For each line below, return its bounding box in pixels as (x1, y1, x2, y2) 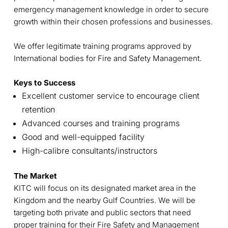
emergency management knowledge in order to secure (13, 4, 209, 14)
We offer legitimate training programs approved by (13, 41, 191, 51)
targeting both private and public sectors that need (13, 207, 191, 217)
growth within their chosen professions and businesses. (13, 16, 213, 26)
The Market (13, 170, 57, 181)
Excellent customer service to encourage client (21, 90, 199, 101)
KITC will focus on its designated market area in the (13, 183, 196, 193)
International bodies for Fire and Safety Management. (13, 53, 202, 63)
